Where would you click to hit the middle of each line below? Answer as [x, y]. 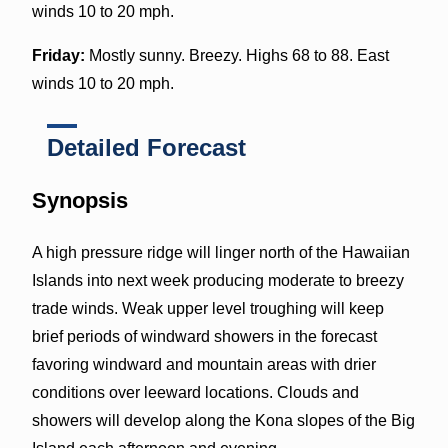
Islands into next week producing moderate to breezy [217, 280]
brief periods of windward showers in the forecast [204, 336]
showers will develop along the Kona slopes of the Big [223, 420]
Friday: [58, 55]
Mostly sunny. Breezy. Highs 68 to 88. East [236, 55]
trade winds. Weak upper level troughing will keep [207, 308]
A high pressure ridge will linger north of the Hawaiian [220, 252]
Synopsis [79, 200]
